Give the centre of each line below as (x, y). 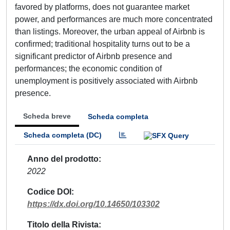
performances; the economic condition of (88, 69)
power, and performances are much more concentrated (114, 19)
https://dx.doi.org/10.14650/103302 (93, 204)
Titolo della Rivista (63, 224)
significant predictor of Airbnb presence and (93, 56)
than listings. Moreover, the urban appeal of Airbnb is (110, 32)
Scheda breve (47, 116)
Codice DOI (49, 191)
